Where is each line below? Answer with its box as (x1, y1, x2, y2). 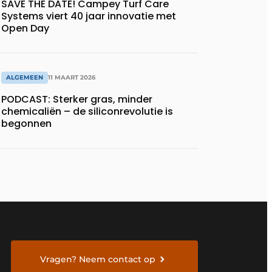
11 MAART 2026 (48, 73, 95, 82)
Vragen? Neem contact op (40, 253, 156, 265)
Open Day (1, 21, 49, 35)
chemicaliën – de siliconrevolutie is (1, 104, 173, 119)
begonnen (1, 117, 52, 131)
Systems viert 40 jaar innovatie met (1, 8, 176, 23)
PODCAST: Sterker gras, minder (1, 92, 152, 107)
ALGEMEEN (6, 73, 43, 82)
